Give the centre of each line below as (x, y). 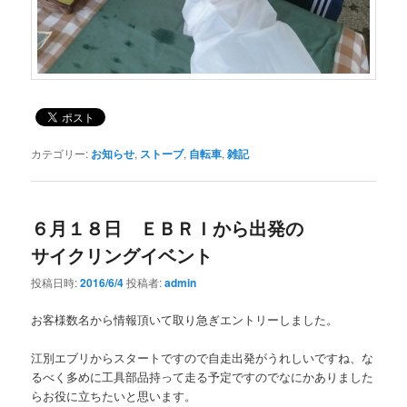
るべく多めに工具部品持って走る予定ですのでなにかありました (203, 377)
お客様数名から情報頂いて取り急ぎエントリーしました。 (185, 320)
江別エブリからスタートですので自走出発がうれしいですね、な (203, 358)
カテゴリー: (60, 153)
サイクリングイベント (122, 254)
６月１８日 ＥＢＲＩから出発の (168, 227)
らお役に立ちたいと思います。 (114, 396)
